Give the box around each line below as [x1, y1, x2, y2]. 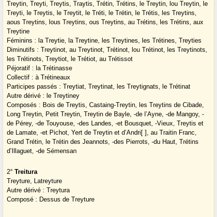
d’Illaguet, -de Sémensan [7, 147, 77, 155]
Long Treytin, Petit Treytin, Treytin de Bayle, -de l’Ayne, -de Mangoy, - [7, 110, 204, 118]
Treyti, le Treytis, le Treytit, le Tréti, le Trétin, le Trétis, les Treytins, [7, 9, 197, 17]
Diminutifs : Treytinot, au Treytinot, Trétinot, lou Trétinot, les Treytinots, [7, 46, 208, 54]
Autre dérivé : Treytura [7, 186, 70, 194]
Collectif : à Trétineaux [7, 74, 71, 81]
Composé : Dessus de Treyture [7, 196, 95, 203]
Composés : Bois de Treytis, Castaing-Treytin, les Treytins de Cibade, [7, 101, 204, 109]
